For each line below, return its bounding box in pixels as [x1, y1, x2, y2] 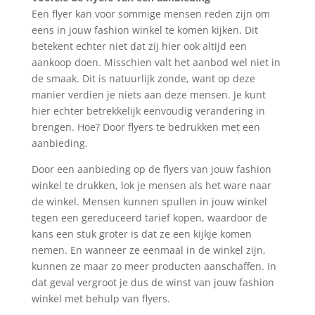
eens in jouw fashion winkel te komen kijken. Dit [31, 22, 258, 37]
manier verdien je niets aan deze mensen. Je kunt [31, 87, 266, 101]
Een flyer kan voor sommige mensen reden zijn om [31, 6, 270, 20]
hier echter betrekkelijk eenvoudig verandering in [31, 103, 265, 117]
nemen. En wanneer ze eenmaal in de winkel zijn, [31, 243, 266, 257]
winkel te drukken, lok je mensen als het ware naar [31, 178, 271, 192]
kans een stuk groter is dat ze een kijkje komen [31, 226, 252, 240]
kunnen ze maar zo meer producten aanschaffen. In [31, 259, 276, 273]
